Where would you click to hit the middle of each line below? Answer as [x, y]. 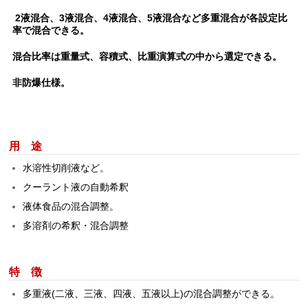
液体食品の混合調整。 [71, 206]
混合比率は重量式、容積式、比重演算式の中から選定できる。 [147, 57]
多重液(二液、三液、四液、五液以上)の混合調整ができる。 [152, 293]
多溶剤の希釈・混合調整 [76, 225]
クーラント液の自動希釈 [76, 187]
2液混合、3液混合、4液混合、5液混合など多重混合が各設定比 [150, 18]
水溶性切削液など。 [66, 167]
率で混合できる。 [51, 31]
